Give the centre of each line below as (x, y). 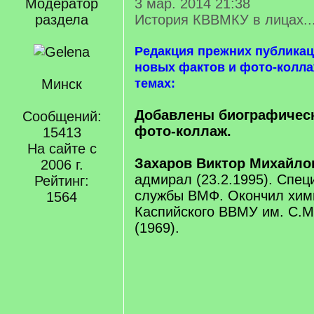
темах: (155, 83)
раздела (62, 20)
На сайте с (62, 149)
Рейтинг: (62, 181)
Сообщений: (62, 116)
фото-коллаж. (183, 131)
